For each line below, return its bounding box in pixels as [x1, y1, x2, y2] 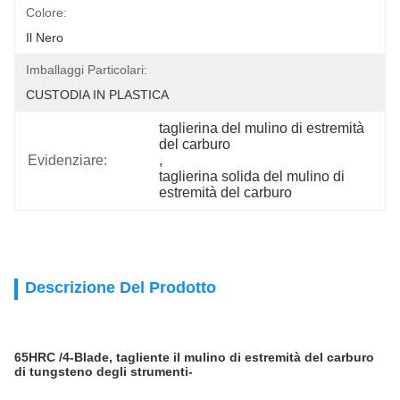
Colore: [26, 5, 67, 20]
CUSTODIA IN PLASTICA [26, 87, 169, 102]
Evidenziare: [28, 153, 107, 168]
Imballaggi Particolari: [26, 62, 147, 77]
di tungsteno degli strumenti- [14, 364, 193, 379]
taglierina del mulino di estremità [159, 121, 365, 136]
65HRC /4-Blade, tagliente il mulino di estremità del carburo [14, 350, 374, 364]
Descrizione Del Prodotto [25, 279, 216, 296]
